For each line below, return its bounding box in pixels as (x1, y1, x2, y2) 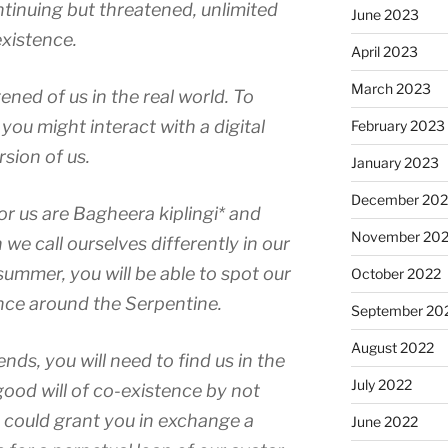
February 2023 (350, 117, 445, 134)
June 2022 (350, 413, 418, 430)
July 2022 (350, 376, 412, 393)
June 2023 (350, 6, 419, 23)
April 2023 (350, 43, 418, 60)
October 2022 (350, 265, 441, 282)
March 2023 (350, 80, 431, 97)
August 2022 (350, 339, 434, 356)
